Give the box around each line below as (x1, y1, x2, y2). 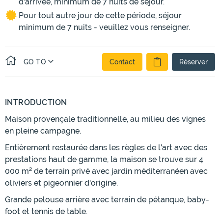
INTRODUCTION (5, 98, 67, 108)
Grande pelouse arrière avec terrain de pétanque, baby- (5, 195, 209, 205)
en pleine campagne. (5, 126, 81, 136)
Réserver (179, 58, 208, 66)
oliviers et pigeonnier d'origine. (5, 178, 118, 188)
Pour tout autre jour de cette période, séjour (19, 11, 182, 21)
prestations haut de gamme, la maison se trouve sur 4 (5, 155, 203, 165)
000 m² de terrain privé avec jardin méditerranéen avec (5, 166, 208, 176)
